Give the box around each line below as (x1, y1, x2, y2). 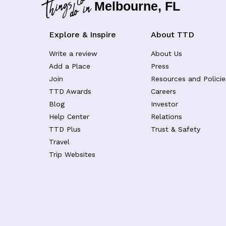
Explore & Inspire (49, 29, 116, 39)
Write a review (49, 49, 97, 58)
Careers (151, 87, 176, 95)
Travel (49, 137, 70, 146)
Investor (151, 99, 178, 108)
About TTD (151, 29, 194, 39)
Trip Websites (49, 150, 95, 158)
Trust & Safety (151, 125, 200, 133)
